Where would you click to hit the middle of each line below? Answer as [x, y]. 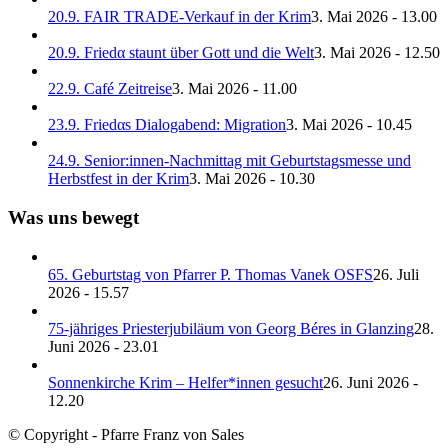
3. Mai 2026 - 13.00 [374, 17]
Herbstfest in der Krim [118, 179]
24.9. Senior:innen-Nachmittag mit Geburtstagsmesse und [229, 161]
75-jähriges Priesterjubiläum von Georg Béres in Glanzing [231, 328]
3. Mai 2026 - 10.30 [252, 179]
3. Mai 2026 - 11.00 [234, 89]
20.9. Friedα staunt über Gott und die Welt [181, 53]
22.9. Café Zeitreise [110, 89]
